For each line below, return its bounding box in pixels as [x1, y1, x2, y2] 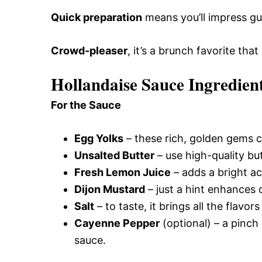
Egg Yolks [74, 132, 123, 144]
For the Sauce [51, 98, 121, 111]
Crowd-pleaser [51, 44, 127, 57]
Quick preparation [51, 11, 142, 23]
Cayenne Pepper [74, 216, 160, 229]
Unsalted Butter [74, 149, 154, 161]
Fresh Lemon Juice [74, 166, 171, 178]
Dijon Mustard [74, 182, 145, 195]
